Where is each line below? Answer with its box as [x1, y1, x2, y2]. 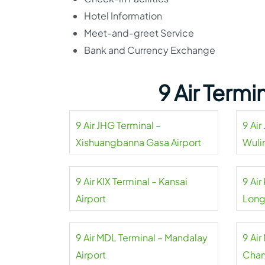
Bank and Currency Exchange [84, 44, 215, 56]
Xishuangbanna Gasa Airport [76, 136, 201, 148]
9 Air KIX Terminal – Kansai [76, 175, 188, 188]
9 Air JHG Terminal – [76, 119, 161, 131]
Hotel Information [84, 9, 162, 22]
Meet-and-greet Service [84, 27, 194, 39]
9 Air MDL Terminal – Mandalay [76, 231, 208, 244]
